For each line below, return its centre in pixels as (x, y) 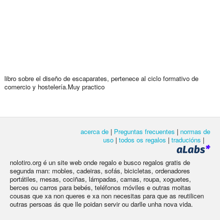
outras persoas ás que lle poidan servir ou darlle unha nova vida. (101, 204)
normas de (195, 131)
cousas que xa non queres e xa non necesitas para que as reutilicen (107, 195)
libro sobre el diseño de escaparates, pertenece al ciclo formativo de (101, 78)
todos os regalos (142, 139)
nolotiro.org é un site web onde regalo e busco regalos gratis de (100, 162)
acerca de (95, 131)
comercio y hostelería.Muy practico (54, 86)
